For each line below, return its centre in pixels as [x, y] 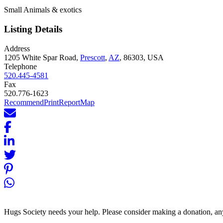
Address [17, 48]
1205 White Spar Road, [42, 57]
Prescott [93, 57]
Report [69, 102]
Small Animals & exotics [43, 10]
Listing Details [33, 29]
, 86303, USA [142, 57]
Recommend [24, 102]
